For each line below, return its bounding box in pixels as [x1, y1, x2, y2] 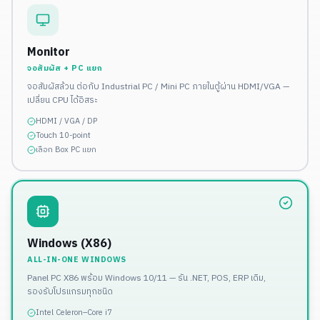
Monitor [27, 43, 70, 63]
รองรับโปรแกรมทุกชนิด [27, 285, 113, 299]
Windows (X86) [27, 234, 111, 254]
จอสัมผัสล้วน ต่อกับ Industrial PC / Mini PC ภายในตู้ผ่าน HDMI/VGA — [27, 80, 289, 94]
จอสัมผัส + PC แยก [27, 62, 103, 76]
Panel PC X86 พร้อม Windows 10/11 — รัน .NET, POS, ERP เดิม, [27, 271, 266, 286]
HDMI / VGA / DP [36, 115, 97, 129]
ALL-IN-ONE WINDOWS [27, 254, 126, 267]
